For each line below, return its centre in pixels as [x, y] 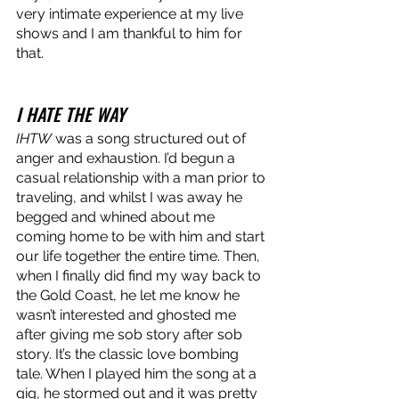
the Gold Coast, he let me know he [130, 295]
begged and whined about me [117, 216]
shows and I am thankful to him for [131, 33]
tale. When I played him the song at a [138, 373]
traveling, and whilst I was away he [131, 197]
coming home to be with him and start [142, 236]
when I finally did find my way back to [140, 275]
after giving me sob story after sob [131, 334]
